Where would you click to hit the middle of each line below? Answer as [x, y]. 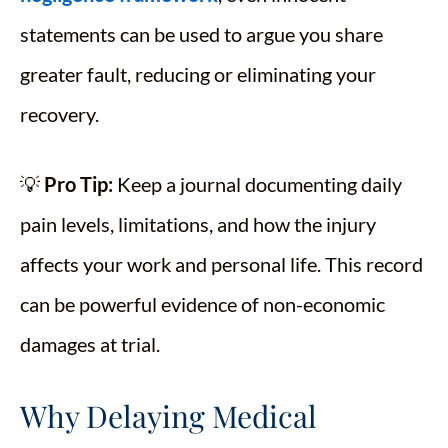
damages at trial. [90, 344]
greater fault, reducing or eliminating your [198, 74]
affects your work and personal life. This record [221, 264]
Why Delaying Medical [168, 416]
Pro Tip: [78, 184]
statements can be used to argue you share [201, 34]
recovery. [59, 114]
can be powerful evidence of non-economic [202, 304]
